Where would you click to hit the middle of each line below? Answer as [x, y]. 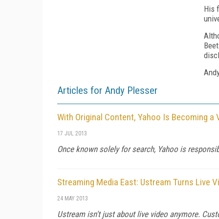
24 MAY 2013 [73, 198]
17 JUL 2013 [72, 133]
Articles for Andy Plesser [107, 90]
